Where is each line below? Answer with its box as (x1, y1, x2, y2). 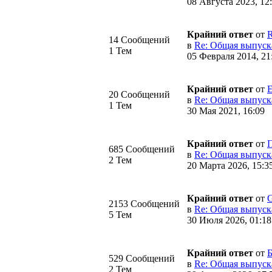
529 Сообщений (109, 253, 175, 263)
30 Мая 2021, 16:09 (187, 105, 265, 116)
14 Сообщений (109, 34, 170, 45)
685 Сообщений (109, 143, 175, 154)
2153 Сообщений (109, 198, 180, 209)
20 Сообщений (109, 89, 170, 100)
